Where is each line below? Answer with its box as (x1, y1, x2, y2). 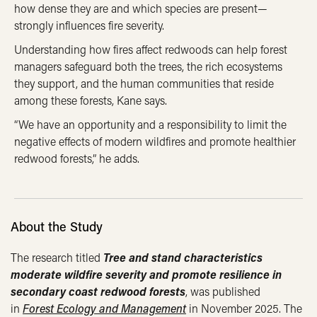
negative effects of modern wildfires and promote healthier (14, 134, 296, 149)
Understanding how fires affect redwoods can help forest (14, 42, 287, 57)
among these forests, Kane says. (14, 93, 167, 108)
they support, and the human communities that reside (14, 76, 274, 91)
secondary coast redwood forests (11, 284, 185, 299)
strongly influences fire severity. (14, 18, 164, 33)
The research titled (11, 250, 103, 265)
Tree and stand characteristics (103, 250, 263, 265)
